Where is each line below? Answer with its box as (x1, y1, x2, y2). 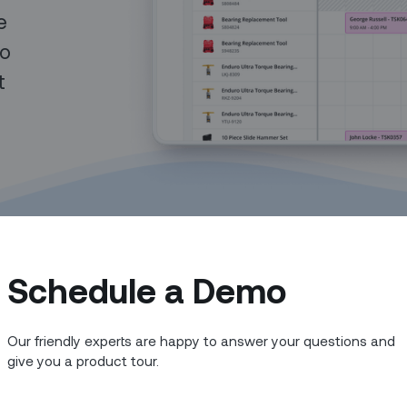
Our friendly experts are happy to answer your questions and (7, 332, 396, 349)
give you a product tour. (7, 352, 160, 369)
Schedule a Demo (7, 270, 287, 311)
